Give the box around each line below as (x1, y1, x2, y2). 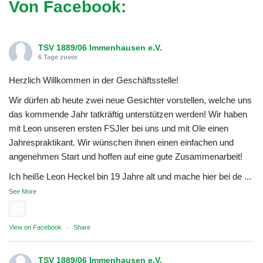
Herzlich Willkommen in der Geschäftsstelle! (9, 75, 178, 85)
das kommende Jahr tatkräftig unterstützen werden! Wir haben (9, 109, 247, 119)
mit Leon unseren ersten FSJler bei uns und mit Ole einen (9, 123, 228, 133)
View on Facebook (9, 223, 62, 231)
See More (9, 187, 36, 195)
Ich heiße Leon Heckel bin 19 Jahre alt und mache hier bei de (9, 171, 242, 181)
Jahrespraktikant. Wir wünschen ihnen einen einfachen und (9, 137, 234, 147)
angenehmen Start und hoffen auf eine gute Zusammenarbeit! (9, 151, 242, 161)
